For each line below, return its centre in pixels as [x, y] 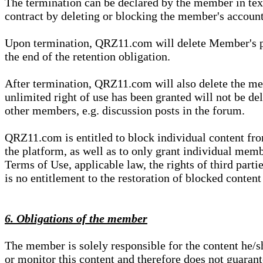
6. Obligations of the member [76, 218]
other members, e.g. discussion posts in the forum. [125, 110]
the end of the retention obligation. [87, 56]
